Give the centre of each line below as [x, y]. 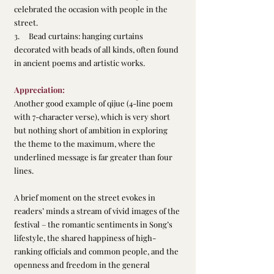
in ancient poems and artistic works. [80, 63]
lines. [24, 171]
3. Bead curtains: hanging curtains [80, 36]
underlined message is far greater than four [94, 157]
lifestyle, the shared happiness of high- [85, 238]
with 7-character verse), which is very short [93, 117]
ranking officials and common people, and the [97, 251]
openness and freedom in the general [83, 265]
